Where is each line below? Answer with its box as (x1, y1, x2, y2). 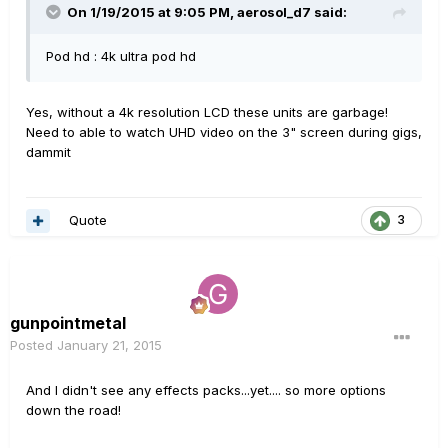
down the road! (26, 402, 121, 419)
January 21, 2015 (57, 337, 162, 354)
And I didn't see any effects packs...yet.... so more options (26, 382, 386, 399)
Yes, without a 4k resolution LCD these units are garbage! (26, 104, 388, 121)
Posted (10, 337, 57, 354)
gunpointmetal (10, 313, 126, 334)
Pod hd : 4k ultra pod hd (46, 48, 196, 65)
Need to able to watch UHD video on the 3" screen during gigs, (26, 124, 422, 141)
